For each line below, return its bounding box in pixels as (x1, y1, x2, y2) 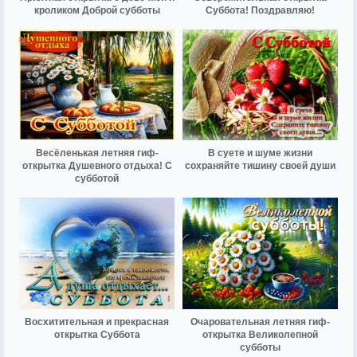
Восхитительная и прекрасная (25, 316, 169, 328)
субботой (75, 173, 119, 185)
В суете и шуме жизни (208, 147, 312, 159)
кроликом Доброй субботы (33, 5, 160, 17)
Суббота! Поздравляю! (206, 5, 315, 17)
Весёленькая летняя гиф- (35, 147, 159, 159)
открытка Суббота (53, 328, 140, 340)
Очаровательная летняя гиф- (190, 316, 330, 328)
